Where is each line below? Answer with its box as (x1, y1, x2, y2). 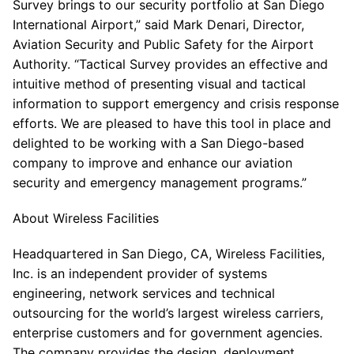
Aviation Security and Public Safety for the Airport (13, 36, 314, 52)
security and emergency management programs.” (13, 175, 307, 190)
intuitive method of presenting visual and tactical (13, 76, 306, 92)
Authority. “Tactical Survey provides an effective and (13, 56, 328, 72)
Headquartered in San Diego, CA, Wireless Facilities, (13, 246, 325, 262)
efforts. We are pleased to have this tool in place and (13, 115, 331, 131)
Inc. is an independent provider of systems (13, 265, 267, 281)
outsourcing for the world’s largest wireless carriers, (13, 305, 323, 321)
